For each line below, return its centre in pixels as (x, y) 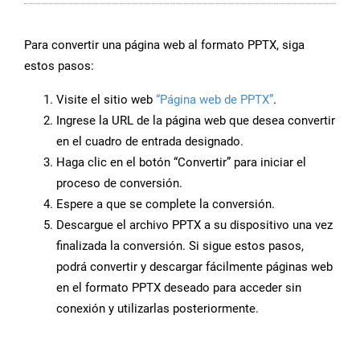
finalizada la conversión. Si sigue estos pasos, (180, 246)
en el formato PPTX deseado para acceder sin (179, 288)
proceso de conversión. (119, 184)
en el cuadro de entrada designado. (150, 142)
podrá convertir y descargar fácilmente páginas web (194, 267)
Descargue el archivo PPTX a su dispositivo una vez (194, 225)
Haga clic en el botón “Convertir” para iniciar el (181, 163)
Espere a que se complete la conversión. (166, 205)
